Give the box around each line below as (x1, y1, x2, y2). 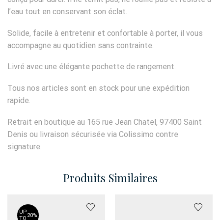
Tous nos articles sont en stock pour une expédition (7, 83, 190, 93)
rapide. (7, 96, 30, 106)
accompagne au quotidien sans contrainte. (7, 40, 154, 50)
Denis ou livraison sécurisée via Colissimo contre (7, 129, 178, 139)
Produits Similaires (62, 170, 158, 186)
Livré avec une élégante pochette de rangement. (7, 62, 176, 72)
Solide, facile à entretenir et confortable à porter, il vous (7, 28, 203, 38)
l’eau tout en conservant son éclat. (7, 7, 127, 17)
